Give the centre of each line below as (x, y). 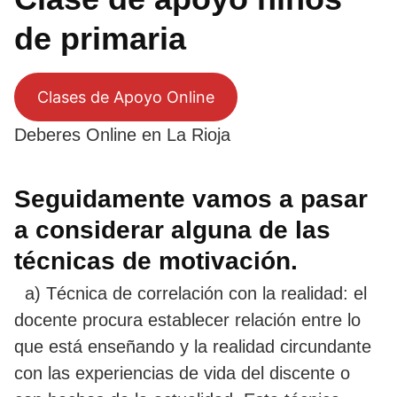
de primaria (100, 38)
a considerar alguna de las (172, 230)
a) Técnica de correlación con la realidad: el (191, 293)
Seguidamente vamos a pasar (191, 198)
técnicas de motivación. (156, 261)
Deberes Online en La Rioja (122, 134)
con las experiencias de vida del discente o (182, 373)
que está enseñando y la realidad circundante (193, 346)
